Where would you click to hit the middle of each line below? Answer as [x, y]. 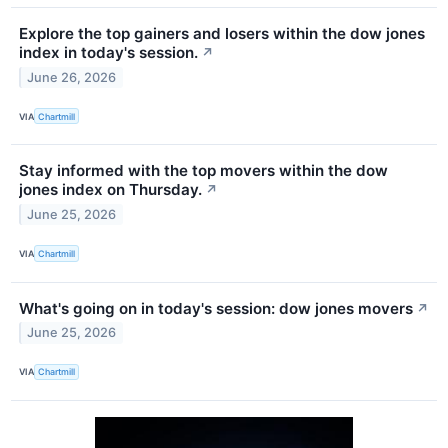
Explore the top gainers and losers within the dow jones [222, 34]
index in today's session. [108, 53]
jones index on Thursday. [110, 190]
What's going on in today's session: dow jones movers [216, 308]
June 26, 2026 [72, 77]
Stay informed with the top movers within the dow [203, 171]
